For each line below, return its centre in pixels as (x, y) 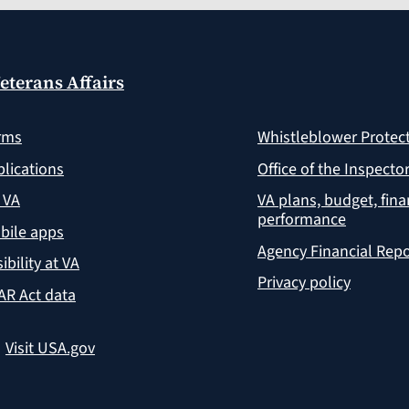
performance (301, 220)
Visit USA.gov (50, 348)
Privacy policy (304, 283)
